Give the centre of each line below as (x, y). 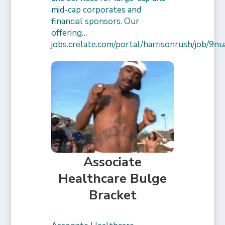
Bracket (113, 195)
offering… (70, 33)
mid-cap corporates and (96, 10)
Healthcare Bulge (113, 178)
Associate (113, 162)
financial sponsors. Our (95, 22)
